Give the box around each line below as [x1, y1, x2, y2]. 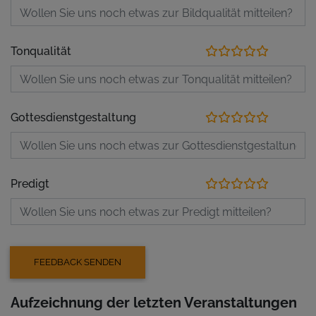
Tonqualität [11, 44, 71, 58]
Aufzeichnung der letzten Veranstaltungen [11, 293, 297, 311]
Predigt [11, 177, 49, 190]
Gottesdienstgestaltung [11, 111, 136, 124]
